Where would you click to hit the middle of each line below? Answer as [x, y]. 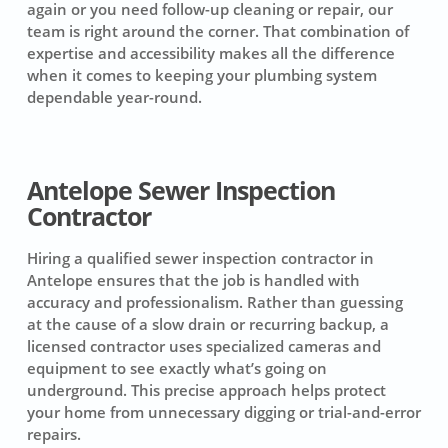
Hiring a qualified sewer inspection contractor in [200, 258]
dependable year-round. [114, 96]
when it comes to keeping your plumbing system [201, 74]
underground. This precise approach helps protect [206, 390]
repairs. [53, 434]
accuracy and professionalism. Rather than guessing [214, 302]
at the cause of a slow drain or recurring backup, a [207, 324]
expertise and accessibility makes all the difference [210, 52]
